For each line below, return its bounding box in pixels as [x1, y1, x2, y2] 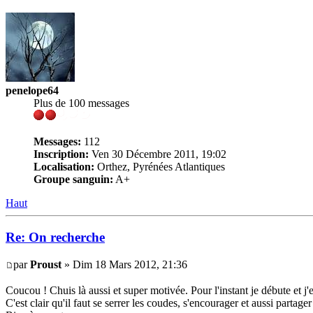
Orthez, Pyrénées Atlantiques [94, 161, 225, 173]
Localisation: [34, 161, 94, 173]
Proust [30, 258, 61, 270]
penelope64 [6, 85, 59, 97]
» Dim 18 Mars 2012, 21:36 [61, 258, 187, 270]
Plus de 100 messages [34, 97, 129, 110]
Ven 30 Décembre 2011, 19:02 [89, 148, 226, 161]
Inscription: [34, 148, 89, 161]
